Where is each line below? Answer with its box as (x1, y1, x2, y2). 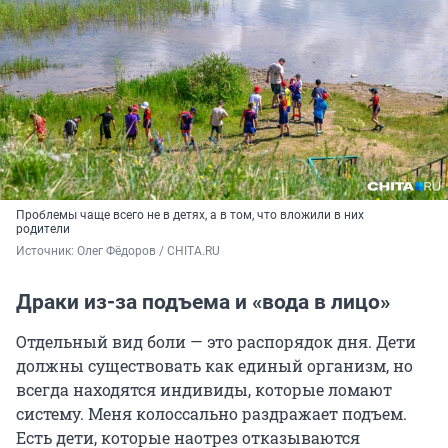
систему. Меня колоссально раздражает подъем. (16, 403, 407, 425)
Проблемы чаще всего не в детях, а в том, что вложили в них (16, 208, 364, 223)
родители (16, 222, 70, 237)
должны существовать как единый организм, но (16, 355, 413, 377)
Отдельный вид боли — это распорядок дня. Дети (16, 331, 416, 353)
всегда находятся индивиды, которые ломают (16, 379, 392, 401)
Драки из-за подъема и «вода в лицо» (16, 290, 390, 315)
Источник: (16, 244, 77, 259)
